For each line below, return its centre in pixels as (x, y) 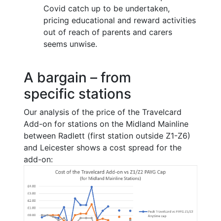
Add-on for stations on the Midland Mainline (106, 124)
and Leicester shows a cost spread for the (103, 148)
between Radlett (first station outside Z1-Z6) (107, 136)
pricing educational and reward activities (120, 20)
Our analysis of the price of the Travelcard (103, 112)
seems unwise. (70, 44)
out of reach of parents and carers (108, 32)
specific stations (77, 94)
